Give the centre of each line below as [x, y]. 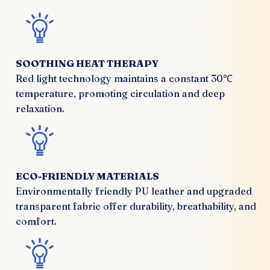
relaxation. [40, 109]
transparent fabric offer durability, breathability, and [136, 206]
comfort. [36, 221]
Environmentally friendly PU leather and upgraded [134, 191]
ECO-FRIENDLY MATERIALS [87, 176]
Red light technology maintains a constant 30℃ [124, 79]
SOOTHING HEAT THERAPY [87, 64]
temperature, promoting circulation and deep [120, 94]
